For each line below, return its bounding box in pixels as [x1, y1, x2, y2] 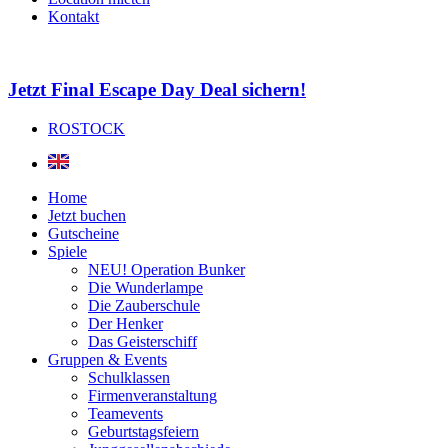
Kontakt [48, 8, 99, 26]
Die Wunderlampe [88, 278, 203, 296]
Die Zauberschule [88, 296, 200, 314]
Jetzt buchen [48, 206, 126, 224]
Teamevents [88, 404, 163, 422]
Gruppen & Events [48, 350, 167, 368]
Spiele [48, 242, 87, 260]
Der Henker [88, 314, 163, 332]
